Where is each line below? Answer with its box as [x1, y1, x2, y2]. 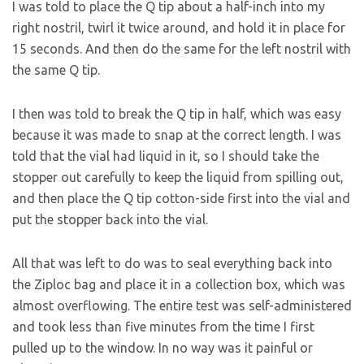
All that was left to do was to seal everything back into [12, 256, 332, 271]
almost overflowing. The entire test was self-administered [12, 298, 352, 313]
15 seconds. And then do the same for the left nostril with [12, 41, 351, 56]
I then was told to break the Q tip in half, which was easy [12, 106, 341, 121]
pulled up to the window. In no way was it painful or [12, 340, 313, 355]
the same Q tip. [12, 63, 100, 77]
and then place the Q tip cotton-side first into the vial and [12, 191, 350, 206]
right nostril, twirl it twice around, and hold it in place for [12, 20, 345, 35]
